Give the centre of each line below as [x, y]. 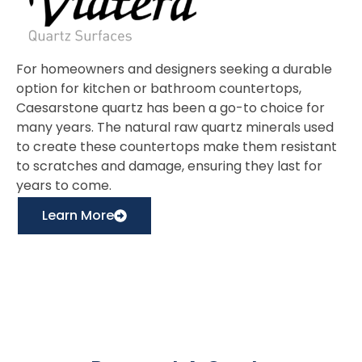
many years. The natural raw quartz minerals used [175, 128]
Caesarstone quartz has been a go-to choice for [170, 108]
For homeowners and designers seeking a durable [174, 69]
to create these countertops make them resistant [177, 147]
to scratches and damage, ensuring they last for [169, 166]
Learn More [78, 216]
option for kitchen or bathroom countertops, [159, 89]
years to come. [64, 186]
